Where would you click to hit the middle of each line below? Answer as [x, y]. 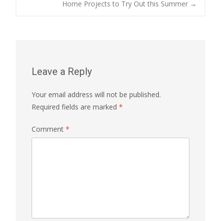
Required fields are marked [75, 107]
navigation [80, 31]
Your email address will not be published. [96, 95]
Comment [49, 129]
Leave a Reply [62, 72]
